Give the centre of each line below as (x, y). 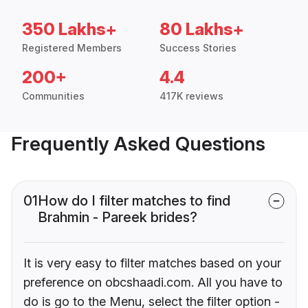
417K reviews (191, 96)
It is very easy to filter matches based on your (152, 263)
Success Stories (198, 48)
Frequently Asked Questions (138, 144)
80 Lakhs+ (202, 30)
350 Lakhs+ (69, 30)
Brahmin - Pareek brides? (118, 218)
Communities (53, 96)
